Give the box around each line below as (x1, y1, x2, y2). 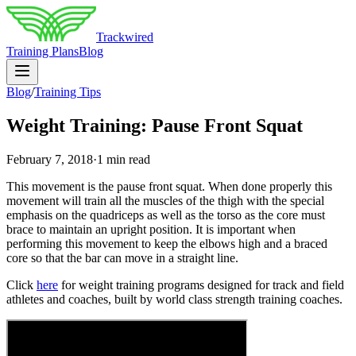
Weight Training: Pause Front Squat (6, 114, 303, 136)
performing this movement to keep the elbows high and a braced (6, 236, 327, 250)
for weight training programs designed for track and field (58, 277, 344, 292)
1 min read (97, 152, 150, 166)
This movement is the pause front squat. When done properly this (6, 179, 332, 193)
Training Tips (34, 85, 101, 99)
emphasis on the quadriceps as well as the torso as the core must (6, 207, 325, 222)
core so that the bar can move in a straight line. (6, 250, 238, 265)
